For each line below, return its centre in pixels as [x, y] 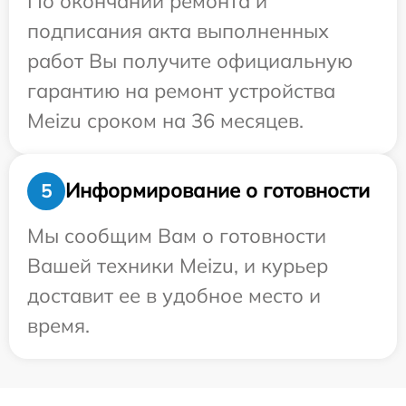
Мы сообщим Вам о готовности [177, 235]
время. [58, 325]
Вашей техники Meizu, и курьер [178, 265]
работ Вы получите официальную [190, 60]
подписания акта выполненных [178, 30]
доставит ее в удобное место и [174, 295]
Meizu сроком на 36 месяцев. [165, 120]
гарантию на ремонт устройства [181, 90]
